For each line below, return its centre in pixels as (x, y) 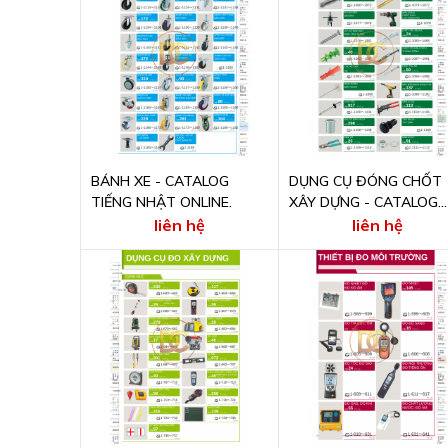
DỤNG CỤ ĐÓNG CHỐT (365, 180)
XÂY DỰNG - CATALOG (363, 201)
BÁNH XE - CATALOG (159, 180)
